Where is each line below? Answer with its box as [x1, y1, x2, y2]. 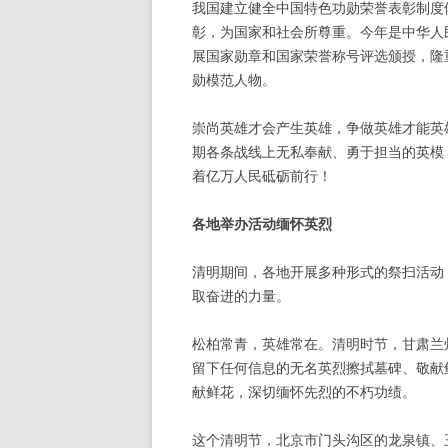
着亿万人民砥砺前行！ [192, 166, 332, 185]
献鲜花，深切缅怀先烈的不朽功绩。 [192, 382, 416, 401]
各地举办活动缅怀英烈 [192, 214, 332, 233]
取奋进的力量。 [192, 286, 290, 305]
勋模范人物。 [192, 70, 276, 89]
